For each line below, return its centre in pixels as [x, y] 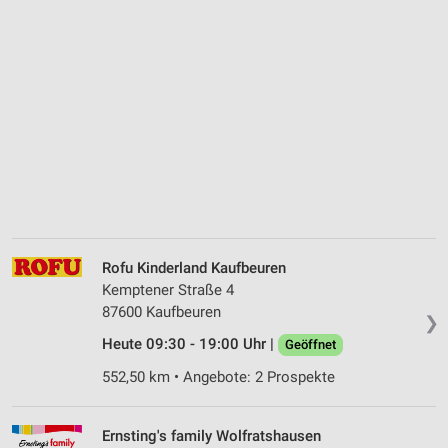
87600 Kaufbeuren [161, 312]
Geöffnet [310, 345]
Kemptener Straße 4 [168, 290]
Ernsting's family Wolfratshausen [211, 436]
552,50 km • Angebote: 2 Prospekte [218, 377]
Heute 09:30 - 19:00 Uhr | [190, 344]
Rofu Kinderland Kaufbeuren [194, 268]
